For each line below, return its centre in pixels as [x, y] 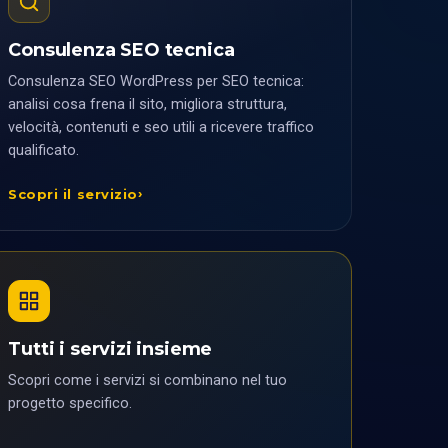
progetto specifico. [70, 403]
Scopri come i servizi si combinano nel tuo [148, 380]
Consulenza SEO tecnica [121, 50]
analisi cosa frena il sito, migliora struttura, [148, 104]
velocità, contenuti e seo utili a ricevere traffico [161, 127]
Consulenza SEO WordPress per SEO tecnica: [156, 81]
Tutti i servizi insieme [110, 349]
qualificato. [44, 150]
